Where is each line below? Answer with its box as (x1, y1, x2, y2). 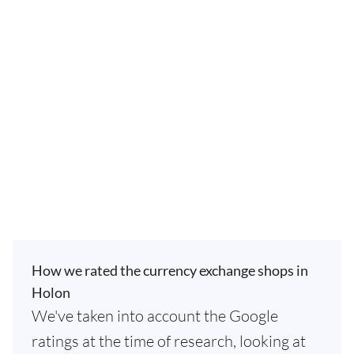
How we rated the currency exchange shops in (32, 262, 308, 279)
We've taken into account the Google (32, 306, 278, 326)
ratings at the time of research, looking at (32, 331, 306, 351)
